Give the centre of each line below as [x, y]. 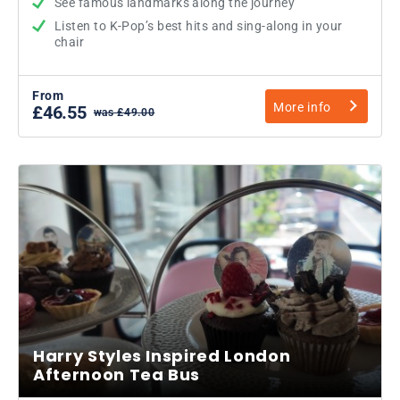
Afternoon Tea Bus [117, 374]
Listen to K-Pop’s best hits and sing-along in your [199, 25]
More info [302, 107]
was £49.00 [124, 112]
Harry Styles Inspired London [162, 355]
